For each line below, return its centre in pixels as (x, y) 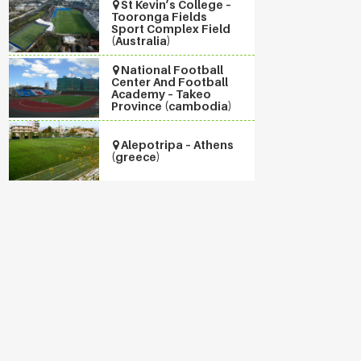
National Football (172, 70)
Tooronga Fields (160, 17)
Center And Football (170, 82)
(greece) (136, 156)
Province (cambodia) (172, 106)
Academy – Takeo (162, 94)
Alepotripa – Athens (178, 144)
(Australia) (141, 41)
